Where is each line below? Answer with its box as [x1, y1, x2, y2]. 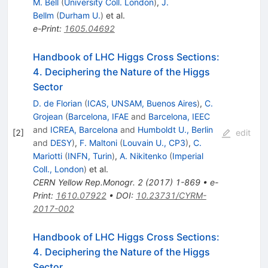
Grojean [32, 111, 63, 122]
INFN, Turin [67, 151, 112, 162]
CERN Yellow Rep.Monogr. [32, 177, 135, 188]
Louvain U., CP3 [122, 138, 185, 148]
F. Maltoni [79, 138, 117, 148]
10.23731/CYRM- [135, 190, 206, 201]
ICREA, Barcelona [50, 124, 118, 135]
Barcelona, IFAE [68, 111, 129, 122]
